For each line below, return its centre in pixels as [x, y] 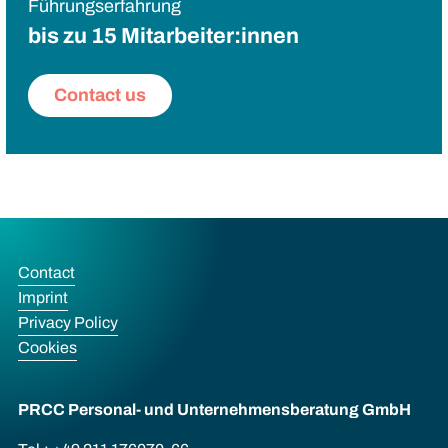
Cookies [47, 347]
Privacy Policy [68, 322]
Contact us [99, 94]
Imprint [43, 297]
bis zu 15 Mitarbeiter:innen [163, 35]
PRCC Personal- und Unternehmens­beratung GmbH [214, 410]
